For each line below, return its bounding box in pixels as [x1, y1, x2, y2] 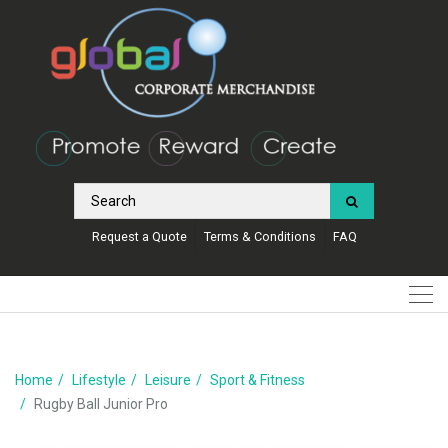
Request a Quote [91, 228, 187, 244]
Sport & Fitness [210, 371, 305, 388]
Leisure [145, 371, 191, 388]
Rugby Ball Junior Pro [34, 395, 168, 412]
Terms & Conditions [203, 228, 316, 244]
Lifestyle [72, 371, 126, 388]
